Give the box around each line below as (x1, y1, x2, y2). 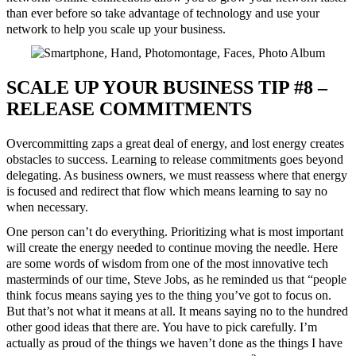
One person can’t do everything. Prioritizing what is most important (6, 224, 343, 238)
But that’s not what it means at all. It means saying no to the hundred (6, 304, 348, 318)
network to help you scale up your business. (6, 21, 226, 36)
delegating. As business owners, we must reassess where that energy (6, 168, 347, 183)
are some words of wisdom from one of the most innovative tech (6, 256, 328, 270)
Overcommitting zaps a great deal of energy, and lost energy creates (6, 137, 344, 151)
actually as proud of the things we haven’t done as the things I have (6, 335, 342, 350)
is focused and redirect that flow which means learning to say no (6, 184, 327, 199)
